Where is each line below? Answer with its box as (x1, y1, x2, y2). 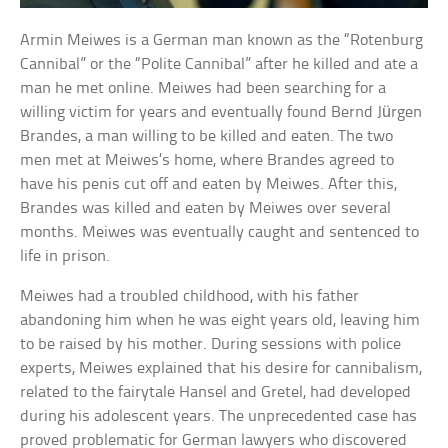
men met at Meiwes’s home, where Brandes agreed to (20, 152, 395, 170)
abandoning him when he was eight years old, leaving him (20, 312, 421, 330)
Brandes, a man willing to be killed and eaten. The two (20, 128, 394, 146)
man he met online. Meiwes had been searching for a (20, 80, 387, 98)
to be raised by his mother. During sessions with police (20, 336, 402, 354)
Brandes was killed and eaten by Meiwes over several (20, 200, 392, 218)
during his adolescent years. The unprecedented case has (20, 408, 418, 426)
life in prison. (20, 248, 111, 266)
